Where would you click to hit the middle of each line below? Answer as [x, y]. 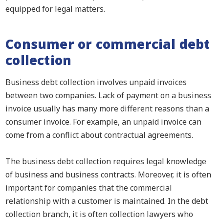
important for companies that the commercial [89, 188]
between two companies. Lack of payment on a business [109, 95]
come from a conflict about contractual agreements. [99, 135]
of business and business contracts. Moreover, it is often [109, 175]
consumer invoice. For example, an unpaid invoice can [104, 121]
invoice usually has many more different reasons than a [108, 108]
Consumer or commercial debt [108, 44]
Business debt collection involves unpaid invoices [96, 82]
